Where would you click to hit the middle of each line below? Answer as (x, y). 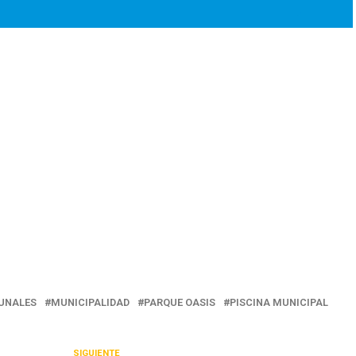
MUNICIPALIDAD (90, 303)
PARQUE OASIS (180, 303)
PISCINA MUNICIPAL (279, 303)
